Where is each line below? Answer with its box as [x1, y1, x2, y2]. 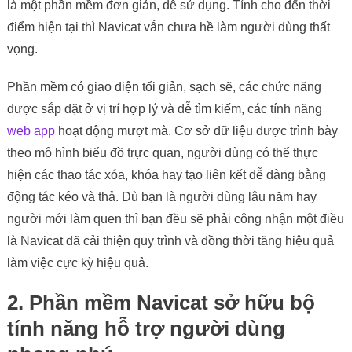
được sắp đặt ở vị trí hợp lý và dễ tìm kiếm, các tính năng [6, 101, 322, 115]
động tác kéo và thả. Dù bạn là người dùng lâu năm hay [6, 189, 317, 203]
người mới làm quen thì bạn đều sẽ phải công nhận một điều [6, 211, 344, 225]
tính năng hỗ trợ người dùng [6, 316, 285, 340]
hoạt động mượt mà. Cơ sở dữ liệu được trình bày [54, 123, 338, 137]
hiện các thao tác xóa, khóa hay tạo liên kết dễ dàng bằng [6, 167, 326, 181]
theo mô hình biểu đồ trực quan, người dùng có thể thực [6, 145, 318, 159]
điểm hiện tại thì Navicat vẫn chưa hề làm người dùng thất [6, 20, 330, 34]
